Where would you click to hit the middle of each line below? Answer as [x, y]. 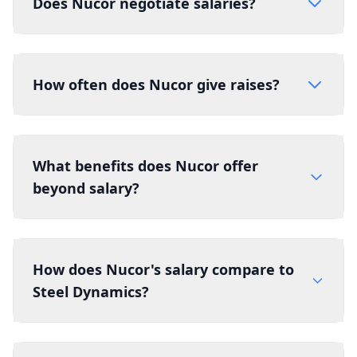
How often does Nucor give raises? [156, 84]
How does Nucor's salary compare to [163, 269]
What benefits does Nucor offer [145, 166]
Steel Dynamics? [91, 292]
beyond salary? [86, 188]
